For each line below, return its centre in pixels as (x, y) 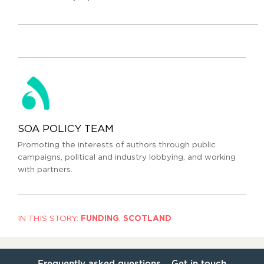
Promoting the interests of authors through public (117, 145)
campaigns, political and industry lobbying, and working (127, 158)
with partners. (45, 170)
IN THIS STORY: (48, 218)
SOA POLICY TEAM (66, 129)
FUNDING (100, 218)
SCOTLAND (147, 218)
